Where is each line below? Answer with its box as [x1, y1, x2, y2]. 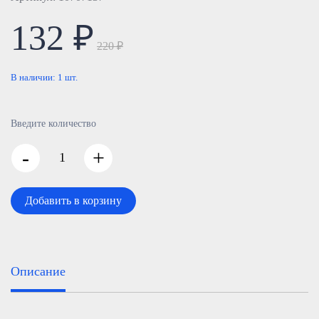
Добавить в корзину [25, 194, 122, 206]
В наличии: [11, 72, 58, 83]
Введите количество [11, 118, 96, 129]
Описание [11, 264, 66, 278]
